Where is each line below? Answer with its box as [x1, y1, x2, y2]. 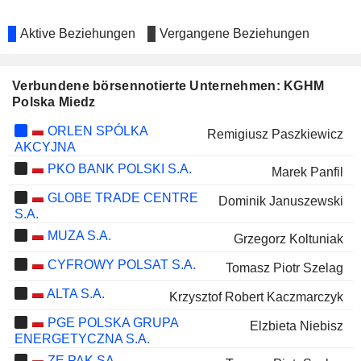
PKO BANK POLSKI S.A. [44, 162, 192, 176]
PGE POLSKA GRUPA [44, 316, 178, 330]
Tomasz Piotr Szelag [225, 261, 343, 275]
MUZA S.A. [44, 229, 111, 243]
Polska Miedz [12, 95, 96, 109]
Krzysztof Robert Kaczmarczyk [168, 290, 343, 304]
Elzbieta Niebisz [249, 319, 343, 333]
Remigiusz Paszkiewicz [206, 127, 343, 141]
